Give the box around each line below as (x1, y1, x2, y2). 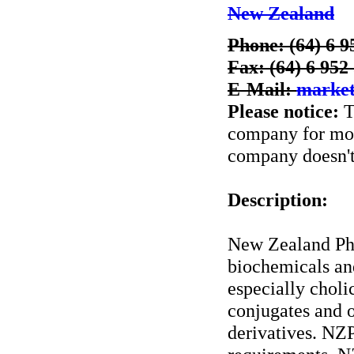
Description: (228, 189, 328, 210)
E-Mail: (228, 78, 296, 100)
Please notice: (228, 100, 339, 122)
